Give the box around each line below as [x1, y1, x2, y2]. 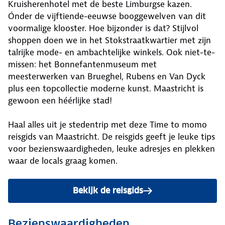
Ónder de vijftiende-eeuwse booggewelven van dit [8, 11, 206, 22]
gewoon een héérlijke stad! [8, 95, 112, 106]
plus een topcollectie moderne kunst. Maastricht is [8, 83, 203, 94]
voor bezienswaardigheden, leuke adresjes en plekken [8, 143, 215, 155]
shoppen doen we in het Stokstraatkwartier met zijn [8, 35, 211, 46]
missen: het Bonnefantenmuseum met [8, 59, 157, 70]
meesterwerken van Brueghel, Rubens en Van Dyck [8, 71, 205, 82]
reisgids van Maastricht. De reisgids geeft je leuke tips [8, 131, 215, 143]
